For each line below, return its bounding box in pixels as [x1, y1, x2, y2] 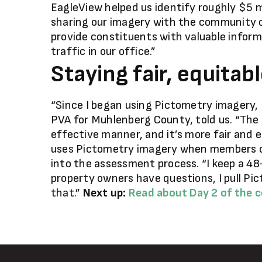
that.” [51, 186, 83, 200]
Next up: [82, 186, 129, 200]
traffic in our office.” [51, 44, 156, 58]
